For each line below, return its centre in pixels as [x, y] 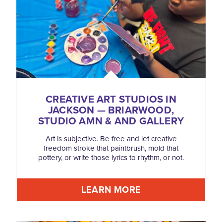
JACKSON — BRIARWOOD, [111, 110]
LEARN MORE [111, 189]
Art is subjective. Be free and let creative [111, 139]
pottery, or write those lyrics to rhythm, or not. [111, 157]
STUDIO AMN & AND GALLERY [111, 121]
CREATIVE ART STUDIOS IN [111, 99]
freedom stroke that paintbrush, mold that [111, 148]
